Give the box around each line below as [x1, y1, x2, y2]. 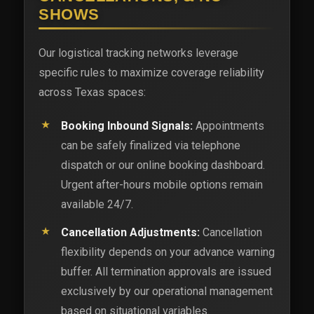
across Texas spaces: [39, 86, 146, 100]
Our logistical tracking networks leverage [39, 46, 238, 60]
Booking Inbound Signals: [60, 118, 193, 132]
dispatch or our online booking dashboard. [60, 158, 265, 172]
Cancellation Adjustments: [60, 226, 200, 240]
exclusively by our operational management [60, 285, 273, 299]
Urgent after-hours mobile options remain [60, 177, 263, 191]
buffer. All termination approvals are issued [60, 265, 271, 279]
